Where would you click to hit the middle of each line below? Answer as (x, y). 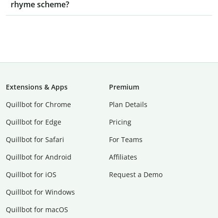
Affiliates (123, 157)
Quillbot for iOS (31, 175)
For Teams (126, 140)
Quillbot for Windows (40, 192)
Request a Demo (136, 175)
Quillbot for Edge (34, 122)
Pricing (120, 122)
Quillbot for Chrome (38, 105)
